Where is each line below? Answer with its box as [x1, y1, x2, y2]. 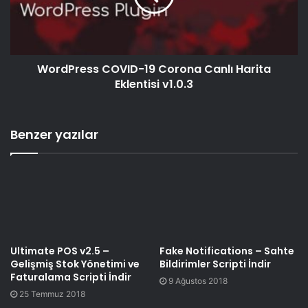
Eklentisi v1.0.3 [115, 76, 193, 93]
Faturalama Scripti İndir [10, 270, 131, 285]
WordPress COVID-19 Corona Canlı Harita [37, 61, 271, 78]
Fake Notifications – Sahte [159, 244, 294, 258]
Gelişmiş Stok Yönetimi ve [10, 257, 140, 272]
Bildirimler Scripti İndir [159, 257, 271, 272]
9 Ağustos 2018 [168, 276, 228, 287]
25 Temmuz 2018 [19, 289, 85, 300]
